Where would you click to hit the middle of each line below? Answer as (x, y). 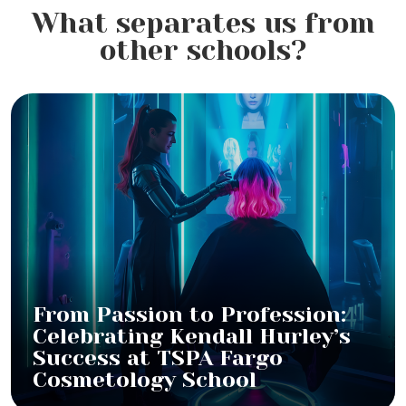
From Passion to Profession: (189, 315)
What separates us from (203, 24)
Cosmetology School (145, 380)
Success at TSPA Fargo (158, 358)
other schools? (203, 51)
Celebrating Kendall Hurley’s (192, 337)
